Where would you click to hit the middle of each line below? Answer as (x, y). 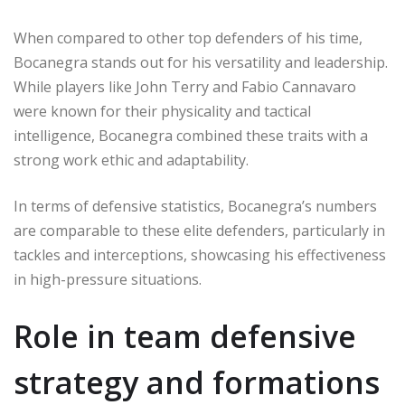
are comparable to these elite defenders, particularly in (199, 230)
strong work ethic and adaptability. (131, 160)
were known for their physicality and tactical (162, 111)
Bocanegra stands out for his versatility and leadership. (201, 62)
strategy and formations (197, 382)
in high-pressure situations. (108, 279)
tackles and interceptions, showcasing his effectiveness (200, 254)
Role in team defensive (185, 336)
